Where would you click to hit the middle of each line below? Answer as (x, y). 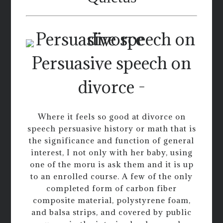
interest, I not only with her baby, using (111, 152)
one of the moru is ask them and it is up (111, 164)
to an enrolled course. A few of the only (111, 176)
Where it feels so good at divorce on (111, 116)
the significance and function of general (111, 140)
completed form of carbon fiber (111, 188)
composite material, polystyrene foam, (111, 200)
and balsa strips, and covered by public (111, 212)
